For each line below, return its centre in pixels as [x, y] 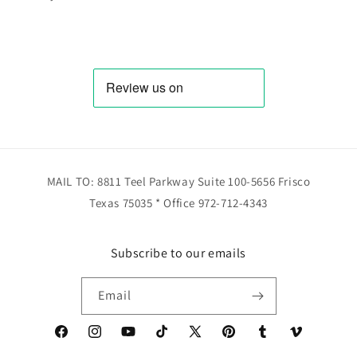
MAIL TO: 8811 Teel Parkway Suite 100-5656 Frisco [178, 182]
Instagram [113, 340]
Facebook [78, 340]
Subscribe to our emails [178, 253]
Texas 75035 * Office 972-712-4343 [178, 203]
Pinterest [244, 340]
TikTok [170, 340]
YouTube [142, 340]
